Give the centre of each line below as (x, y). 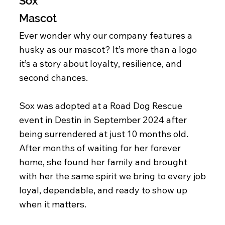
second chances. (53, 77)
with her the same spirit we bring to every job (113, 176)
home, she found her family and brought (103, 162)
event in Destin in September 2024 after (103, 120)
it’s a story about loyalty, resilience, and (100, 63)
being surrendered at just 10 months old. (104, 134)
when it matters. (53, 204)
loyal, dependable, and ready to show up (103, 190)
